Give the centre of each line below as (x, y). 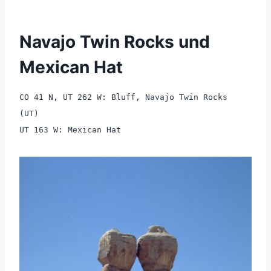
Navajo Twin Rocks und (115, 41)
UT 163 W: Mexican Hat (70, 129)
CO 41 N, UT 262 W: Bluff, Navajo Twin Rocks (123, 97)
